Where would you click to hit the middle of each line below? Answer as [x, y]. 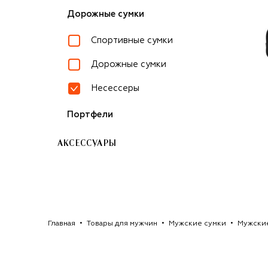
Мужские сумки [197, 223]
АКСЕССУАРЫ [87, 144]
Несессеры [115, 88]
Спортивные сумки [132, 40]
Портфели [90, 115]
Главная [62, 223]
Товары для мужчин [122, 223]
